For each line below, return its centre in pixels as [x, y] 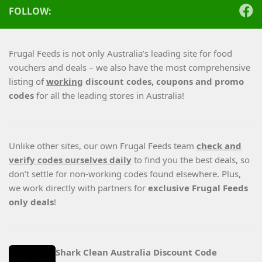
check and [219, 145]
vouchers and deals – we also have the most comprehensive [130, 67]
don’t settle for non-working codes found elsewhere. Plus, [125, 173]
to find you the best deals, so [191, 159]
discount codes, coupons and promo [163, 81]
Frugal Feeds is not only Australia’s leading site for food [120, 53]
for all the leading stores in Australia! [110, 95]
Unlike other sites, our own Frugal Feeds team [103, 145]
